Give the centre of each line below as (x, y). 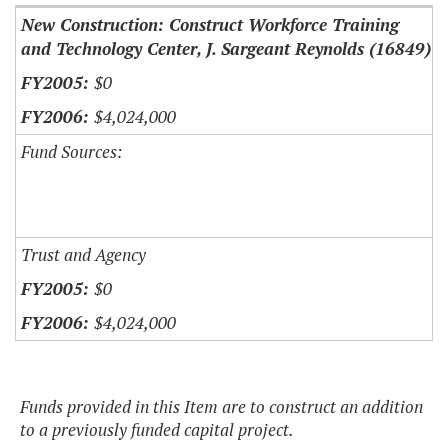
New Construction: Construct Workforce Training (210, 25)
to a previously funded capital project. (157, 430)
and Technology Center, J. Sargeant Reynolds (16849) (226, 49)
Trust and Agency (83, 255)
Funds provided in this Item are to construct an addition (221, 407)
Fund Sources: (71, 152)
